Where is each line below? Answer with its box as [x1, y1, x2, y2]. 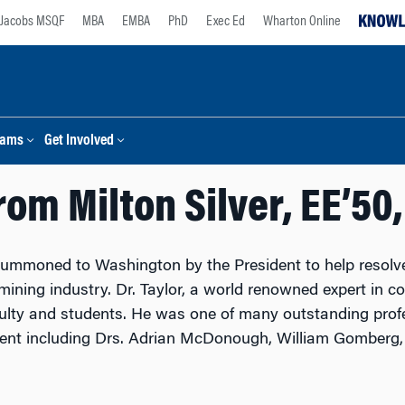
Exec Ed [206, 14, 245, 29]
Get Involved [44, 134, 114, 149]
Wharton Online [263, 14, 341, 29]
